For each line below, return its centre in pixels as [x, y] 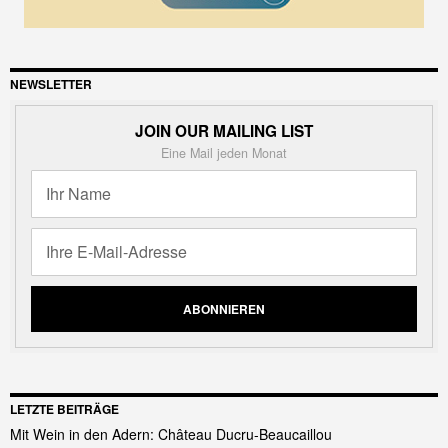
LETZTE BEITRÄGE [64, 409]
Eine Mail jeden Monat [224, 153]
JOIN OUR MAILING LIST [224, 131]
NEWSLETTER [51, 84]
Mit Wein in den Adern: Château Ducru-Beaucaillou [171, 434]
